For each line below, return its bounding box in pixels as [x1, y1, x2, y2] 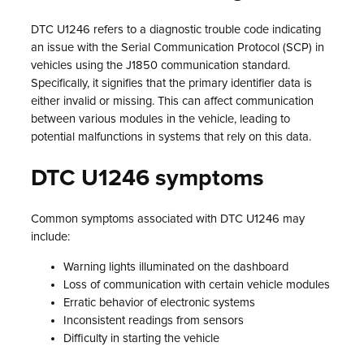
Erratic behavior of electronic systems [63, 297, 255, 310]
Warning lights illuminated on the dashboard [63, 261, 288, 274]
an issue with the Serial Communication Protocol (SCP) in [31, 41, 324, 54]
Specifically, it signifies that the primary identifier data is [31, 77, 312, 90]
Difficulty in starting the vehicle [63, 332, 219, 345]
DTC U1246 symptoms [31, 167, 264, 190]
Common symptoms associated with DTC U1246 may [31, 213, 305, 226]
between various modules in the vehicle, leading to [31, 113, 290, 126]
